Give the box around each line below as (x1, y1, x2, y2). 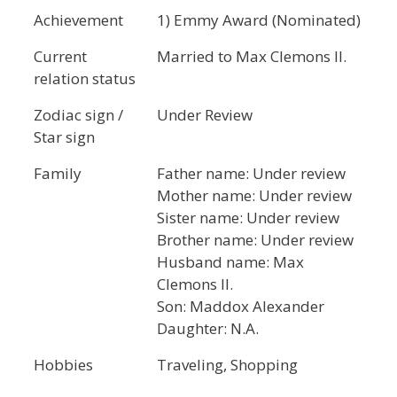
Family (34, 163, 82, 183)
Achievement (34, 10, 123, 30)
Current (34, 46, 87, 66)
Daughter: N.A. (157, 318, 259, 339)
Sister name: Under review (157, 207, 339, 228)
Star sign (34, 127, 95, 147)
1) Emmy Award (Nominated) (157, 10, 361, 30)
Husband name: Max (157, 252, 304, 272)
